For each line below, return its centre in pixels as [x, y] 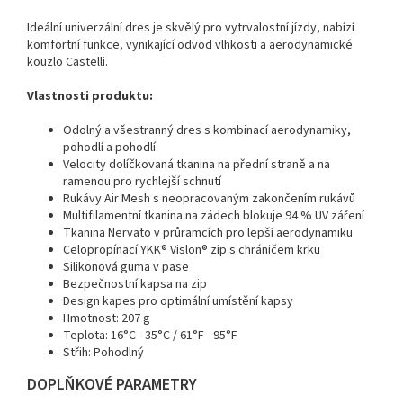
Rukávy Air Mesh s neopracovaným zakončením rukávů [209, 198]
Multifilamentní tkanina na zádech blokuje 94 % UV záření [214, 215]
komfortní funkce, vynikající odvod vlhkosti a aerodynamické [190, 45]
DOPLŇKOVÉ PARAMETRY [112, 384]
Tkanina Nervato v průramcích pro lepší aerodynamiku [208, 233]
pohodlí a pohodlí [109, 147]
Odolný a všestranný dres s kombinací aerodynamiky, [207, 130]
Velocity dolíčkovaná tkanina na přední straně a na [197, 164]
